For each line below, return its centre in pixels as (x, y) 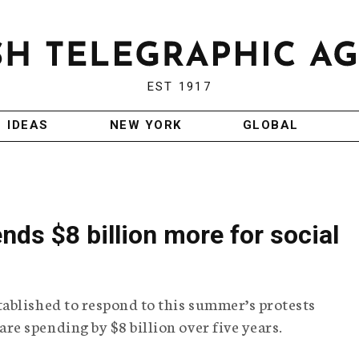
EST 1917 (179, 87)
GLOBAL (270, 125)
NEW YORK (145, 125)
